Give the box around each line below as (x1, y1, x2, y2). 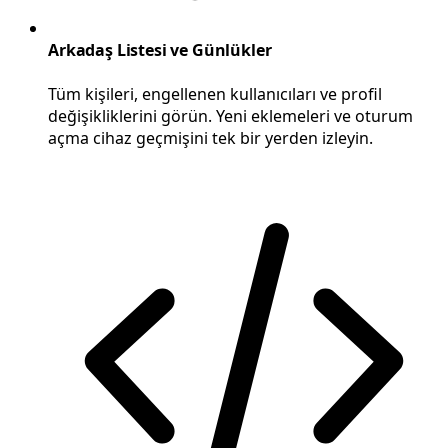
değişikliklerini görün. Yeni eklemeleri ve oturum (48, 104, 413, 127)
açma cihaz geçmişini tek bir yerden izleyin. (48, 126, 377, 149)
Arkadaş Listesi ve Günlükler (48, 39, 272, 62)
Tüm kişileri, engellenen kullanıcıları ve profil (48, 82, 382, 105)
